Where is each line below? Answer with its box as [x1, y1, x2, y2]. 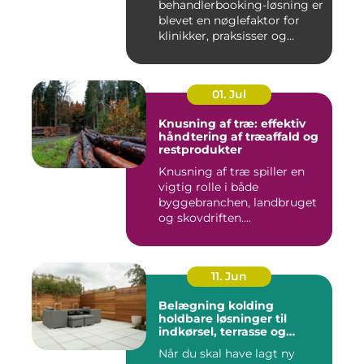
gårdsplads [158, 337, 225, 352]
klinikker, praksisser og [158, 28, 287, 43]
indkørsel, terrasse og [158, 324, 286, 339]
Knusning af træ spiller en [158, 164, 305, 179]
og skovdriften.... [158, 210, 251, 225]
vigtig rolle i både [158, 180, 258, 194]
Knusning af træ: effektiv [158, 116, 305, 131]
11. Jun [211, 269, 247, 284]
